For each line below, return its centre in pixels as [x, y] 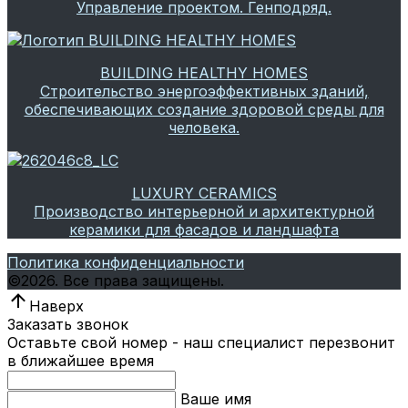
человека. [204, 128]
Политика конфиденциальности [126, 263]
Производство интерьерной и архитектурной [204, 212]
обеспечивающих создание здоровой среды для [204, 110]
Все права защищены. [143, 281]
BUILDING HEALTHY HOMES [204, 73]
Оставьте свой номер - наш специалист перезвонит [201, 343]
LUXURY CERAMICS [204, 194]
